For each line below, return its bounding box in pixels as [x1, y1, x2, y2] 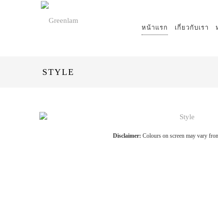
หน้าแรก [142, 24, 168, 31]
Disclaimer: [113, 132, 141, 139]
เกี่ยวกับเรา [175, 24, 209, 31]
